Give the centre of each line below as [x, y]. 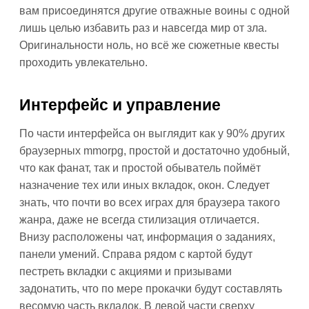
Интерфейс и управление [120, 105]
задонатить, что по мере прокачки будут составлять [151, 289]
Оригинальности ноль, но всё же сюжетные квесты [149, 45]
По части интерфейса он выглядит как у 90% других [152, 133]
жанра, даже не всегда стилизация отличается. [139, 220]
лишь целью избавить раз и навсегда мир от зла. [143, 28]
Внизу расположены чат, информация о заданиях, [147, 237]
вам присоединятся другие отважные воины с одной [154, 11]
